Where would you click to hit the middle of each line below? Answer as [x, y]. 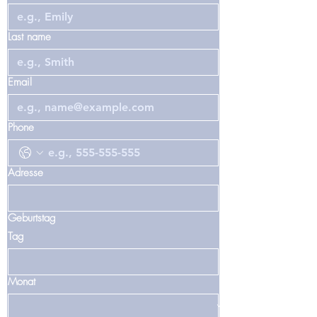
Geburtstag [32, 218]
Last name [29, 36]
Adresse [25, 172]
